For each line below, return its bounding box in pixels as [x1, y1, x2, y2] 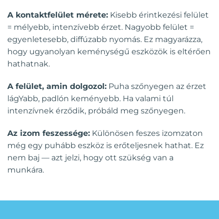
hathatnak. [7, 59, 50, 68]
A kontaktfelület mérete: [7, 10, 108, 20]
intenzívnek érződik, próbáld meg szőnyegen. [7, 106, 185, 115]
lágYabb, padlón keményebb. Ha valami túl [7, 93, 174, 103]
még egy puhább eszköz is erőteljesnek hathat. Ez [7, 140, 204, 150]
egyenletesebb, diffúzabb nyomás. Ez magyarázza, [7, 34, 202, 44]
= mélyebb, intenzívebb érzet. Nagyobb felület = [7, 22, 194, 32]
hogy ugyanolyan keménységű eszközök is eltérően [7, 46, 211, 56]
